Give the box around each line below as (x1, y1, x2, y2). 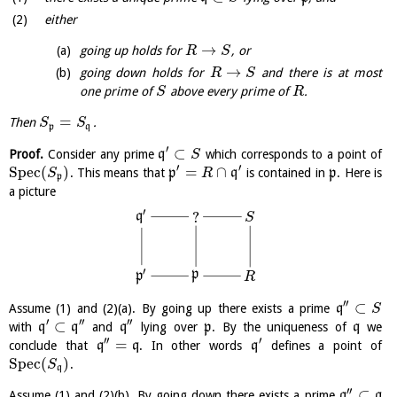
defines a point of (261, 338, 383, 353)
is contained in (242, 165, 330, 180)
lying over (134, 319, 205, 334)
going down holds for (80, 66, 210, 81)
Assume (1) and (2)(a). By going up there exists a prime (9, 300, 336, 315)
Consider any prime (43, 146, 159, 161)
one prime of (80, 84, 156, 99)
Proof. (9, 146, 43, 161)
